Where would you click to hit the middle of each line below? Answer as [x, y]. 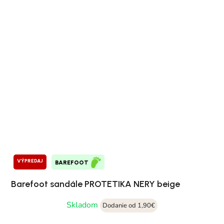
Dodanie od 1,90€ [129, 206]
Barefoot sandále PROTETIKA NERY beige [95, 184]
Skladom [83, 205]
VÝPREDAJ [30, 161]
